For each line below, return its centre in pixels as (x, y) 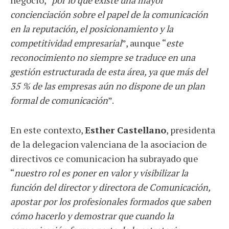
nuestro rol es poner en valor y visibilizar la (101, 173)
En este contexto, (48, 130)
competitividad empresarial (66, 43)
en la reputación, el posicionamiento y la (92, 29)
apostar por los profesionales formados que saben (111, 202)
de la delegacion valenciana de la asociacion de (109, 144)
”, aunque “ (144, 43)
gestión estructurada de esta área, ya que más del (109, 72)
